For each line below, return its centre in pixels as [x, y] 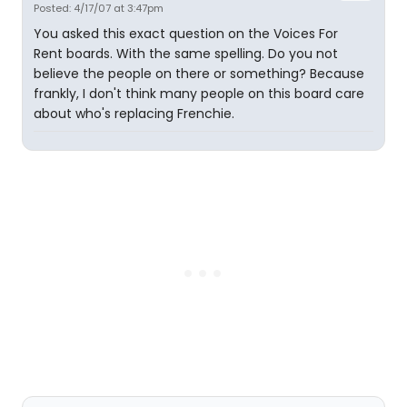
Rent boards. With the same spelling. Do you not [186, 54]
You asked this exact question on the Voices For [186, 34]
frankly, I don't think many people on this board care [199, 94]
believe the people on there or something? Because [199, 74]
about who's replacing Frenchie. [134, 114]
